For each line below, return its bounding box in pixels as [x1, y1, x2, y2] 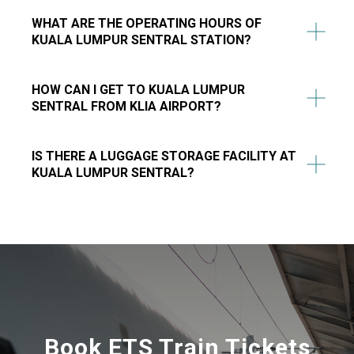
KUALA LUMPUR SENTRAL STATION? [32, 32, 251, 47]
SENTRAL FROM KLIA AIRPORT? [32, 98, 221, 114]
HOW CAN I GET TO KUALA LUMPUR [32, 81, 245, 97]
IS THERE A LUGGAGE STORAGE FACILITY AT [32, 148, 296, 164]
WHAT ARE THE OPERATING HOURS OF [32, 15, 262, 31]
